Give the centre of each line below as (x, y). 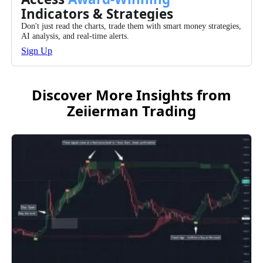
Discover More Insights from (131, 95)
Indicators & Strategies (97, 14)
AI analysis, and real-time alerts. (75, 36)
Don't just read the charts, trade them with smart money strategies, (131, 26)
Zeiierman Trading (131, 111)
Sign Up (37, 51)
